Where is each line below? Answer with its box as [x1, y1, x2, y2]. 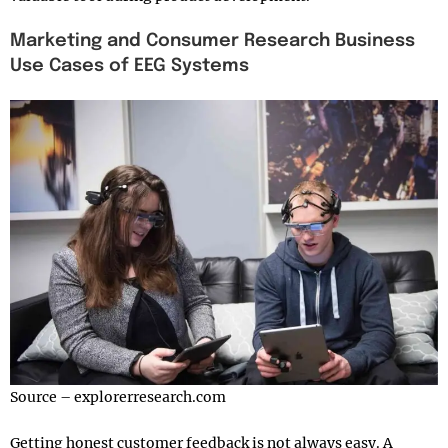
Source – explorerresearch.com [10, 388, 226, 407]
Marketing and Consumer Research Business [10, 32, 415, 51]
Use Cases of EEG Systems [10, 57, 249, 76]
